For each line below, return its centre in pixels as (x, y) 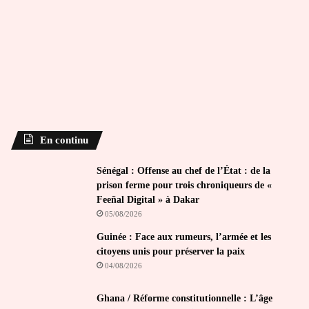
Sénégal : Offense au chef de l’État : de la (183, 170)
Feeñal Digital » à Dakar (148, 199)
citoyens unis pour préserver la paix (171, 251)
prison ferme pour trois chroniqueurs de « (184, 185)
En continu (64, 140)
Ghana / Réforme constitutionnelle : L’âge (185, 298)
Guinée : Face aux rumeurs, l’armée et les (184, 237)
